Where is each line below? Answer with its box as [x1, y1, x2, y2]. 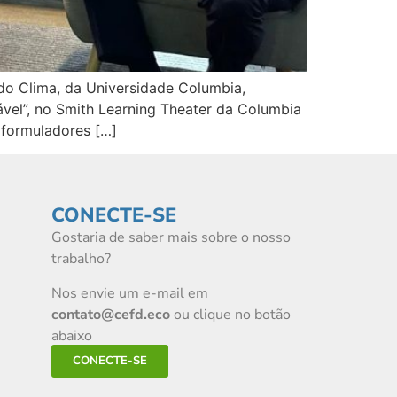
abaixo [51, 325, 93, 346]
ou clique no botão [170, 304, 292, 324]
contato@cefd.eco [51, 304, 171, 324]
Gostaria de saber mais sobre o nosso [51, 228, 292, 248]
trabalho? [51, 249, 112, 269]
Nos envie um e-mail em [51, 283, 209, 303]
